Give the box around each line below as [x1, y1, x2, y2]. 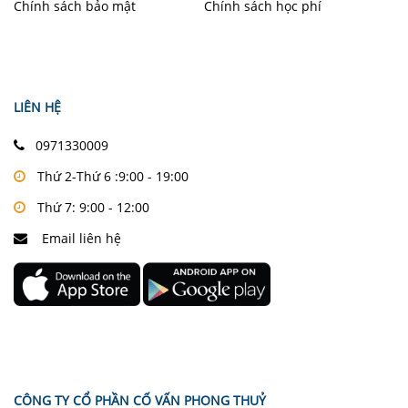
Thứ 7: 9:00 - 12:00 [37, 199, 149, 217]
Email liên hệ [38, 229, 121, 248]
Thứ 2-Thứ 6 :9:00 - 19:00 [37, 168, 189, 186]
